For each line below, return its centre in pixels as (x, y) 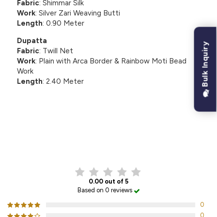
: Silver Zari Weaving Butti (78, 13)
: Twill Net (56, 51)
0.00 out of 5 (108, 182)
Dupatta (32, 40)
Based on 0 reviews (105, 190)
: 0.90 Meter (63, 23)
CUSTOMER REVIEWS (108, 147)
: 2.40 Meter (63, 81)
